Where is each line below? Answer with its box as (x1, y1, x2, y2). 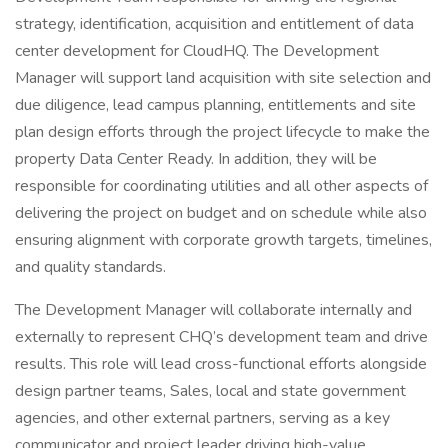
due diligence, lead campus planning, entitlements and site (15, 94, 416, 116)
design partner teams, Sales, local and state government (15, 380, 406, 402)
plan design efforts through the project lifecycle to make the (15, 121, 430, 143)
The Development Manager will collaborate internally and (15, 299, 412, 321)
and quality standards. (15, 256, 166, 278)
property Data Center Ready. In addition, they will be (15, 148, 377, 170)
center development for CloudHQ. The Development (15, 40, 379, 62)
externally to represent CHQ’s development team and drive (15, 326, 428, 348)
